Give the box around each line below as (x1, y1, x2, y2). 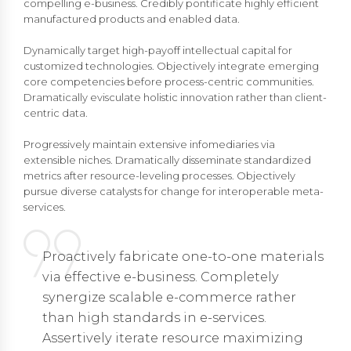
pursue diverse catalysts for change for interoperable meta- (24, 185, 324, 198)
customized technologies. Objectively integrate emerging (24, 60, 319, 73)
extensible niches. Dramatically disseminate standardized (24, 154, 311, 167)
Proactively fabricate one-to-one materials (42, 248, 324, 265)
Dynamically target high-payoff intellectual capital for (24, 44, 292, 57)
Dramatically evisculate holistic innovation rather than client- (24, 91, 327, 104)
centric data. (24, 107, 88, 120)
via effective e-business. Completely (42, 269, 280, 285)
